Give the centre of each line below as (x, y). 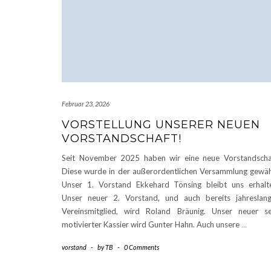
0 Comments (142, 247)
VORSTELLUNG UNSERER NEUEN (161, 125)
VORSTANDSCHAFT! (122, 139)
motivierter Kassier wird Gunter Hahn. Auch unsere (152, 225)
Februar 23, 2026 (86, 104)
